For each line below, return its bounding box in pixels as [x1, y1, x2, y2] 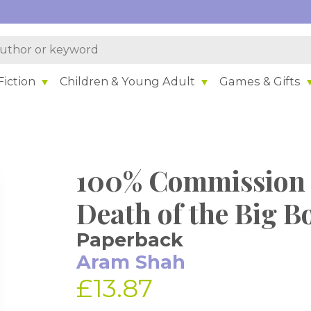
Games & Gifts [219, 74, 301, 88]
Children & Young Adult [60, 74, 196, 88]
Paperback [76, 228, 184, 251]
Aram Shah [76, 251, 186, 274]
